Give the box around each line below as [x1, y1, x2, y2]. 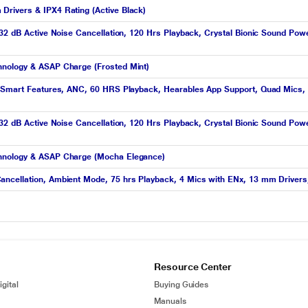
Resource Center [154, 261, 232, 272]
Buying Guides [154, 280, 209, 289]
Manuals [154, 296, 186, 306]
